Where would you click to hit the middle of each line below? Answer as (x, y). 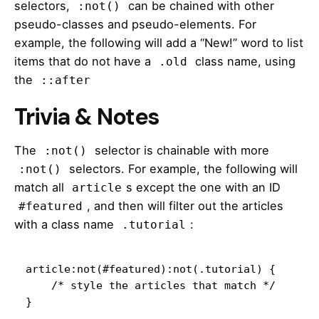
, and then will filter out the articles (185, 206)
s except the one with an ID (203, 188)
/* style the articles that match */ (38, 286)
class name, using (244, 61)
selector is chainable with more (180, 151)
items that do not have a (84, 61)
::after (66, 80)
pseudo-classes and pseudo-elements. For (135, 24)
